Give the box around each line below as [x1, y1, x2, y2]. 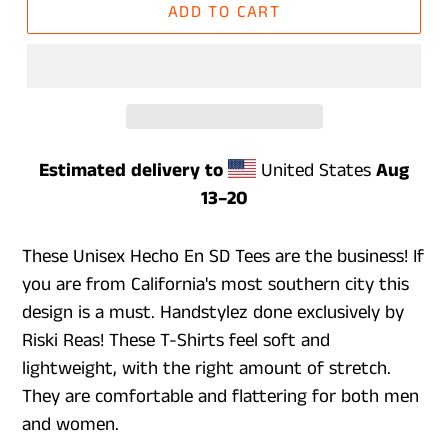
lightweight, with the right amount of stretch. [22, 355, 391, 382]
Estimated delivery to [38, 157, 223, 184]
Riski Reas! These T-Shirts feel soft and [22, 327, 330, 354]
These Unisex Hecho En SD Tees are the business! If [22, 243, 424, 270]
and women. [22, 411, 119, 438]
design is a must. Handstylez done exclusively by [22, 299, 404, 326]
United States [256, 157, 377, 184]
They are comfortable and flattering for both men [22, 383, 419, 410]
